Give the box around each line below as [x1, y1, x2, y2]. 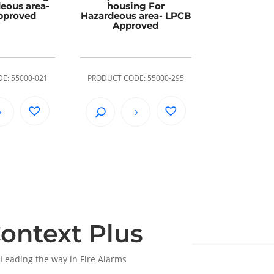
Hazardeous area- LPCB [80, 9, 191, 21]
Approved [113, 19, 159, 31]
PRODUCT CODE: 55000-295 [87, 73, 184, 84]
